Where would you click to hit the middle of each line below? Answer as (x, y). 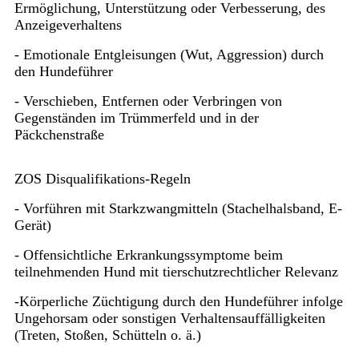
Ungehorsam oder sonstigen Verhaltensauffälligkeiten (169, 319)
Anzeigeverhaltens (68, 25)
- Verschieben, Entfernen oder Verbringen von (148, 101)
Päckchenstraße (59, 135)
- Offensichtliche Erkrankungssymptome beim (148, 255)
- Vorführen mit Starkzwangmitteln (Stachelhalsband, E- (178, 209)
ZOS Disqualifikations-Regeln (102, 179)
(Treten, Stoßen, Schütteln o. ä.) (107, 335)
